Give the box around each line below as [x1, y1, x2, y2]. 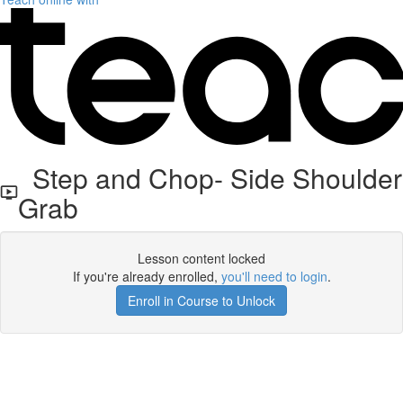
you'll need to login [220, 267, 327, 285]
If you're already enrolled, [72, 267, 221, 285]
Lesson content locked [138, 249, 265, 267]
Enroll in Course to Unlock [128, 291, 275, 309]
